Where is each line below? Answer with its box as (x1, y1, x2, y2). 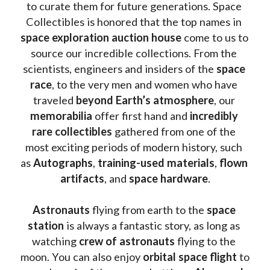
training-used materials (98, 155, 215, 169)
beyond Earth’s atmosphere (75, 93, 214, 107)
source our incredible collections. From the (31, 46, 237, 60)
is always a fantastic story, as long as (64, 218, 240, 232)
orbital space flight (143, 250, 237, 263)
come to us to (181, 30, 248, 44)
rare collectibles (32, 124, 115, 138)
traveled (33, 93, 76, 107)
